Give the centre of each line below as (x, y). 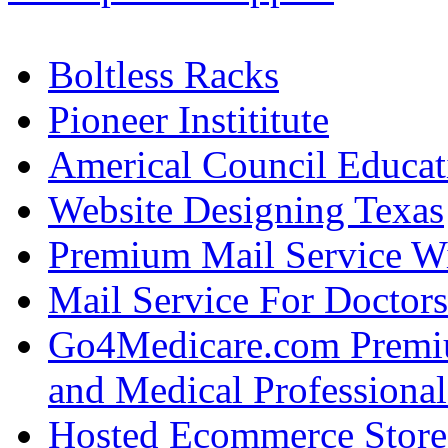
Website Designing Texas (246, 209)
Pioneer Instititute (188, 119)
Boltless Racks (163, 74)
